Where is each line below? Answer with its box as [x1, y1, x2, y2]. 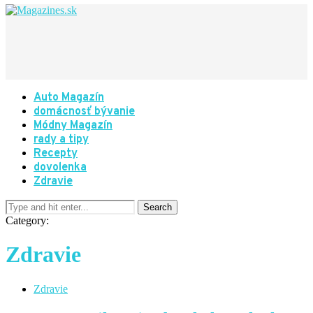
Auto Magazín [34, 91, 104, 105]
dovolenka [34, 161, 87, 175]
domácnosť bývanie [34, 105, 135, 119]
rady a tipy [34, 133, 89, 147]
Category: [6, 214, 49, 226]
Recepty [34, 147, 78, 161]
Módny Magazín [34, 119, 112, 133]
